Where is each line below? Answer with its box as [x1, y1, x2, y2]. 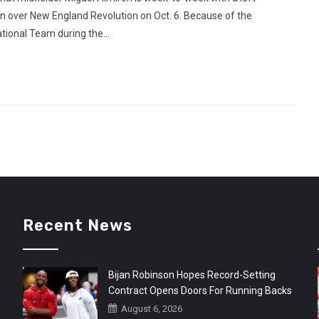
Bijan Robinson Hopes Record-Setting [108, 268, 276, 281]
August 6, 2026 [119, 303, 183, 314]
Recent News [23, 215, 133, 235]
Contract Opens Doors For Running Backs [108, 284, 293, 296]
